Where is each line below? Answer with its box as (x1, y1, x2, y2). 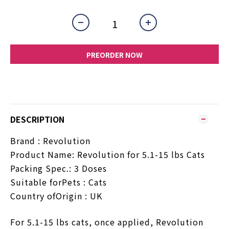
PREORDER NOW (86, 49, 143, 60)
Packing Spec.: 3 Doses (10, 162, 107, 174)
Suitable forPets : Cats (10, 175, 107, 188)
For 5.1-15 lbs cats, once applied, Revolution (10, 215, 203, 228)
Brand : (10, 134, 43, 147)
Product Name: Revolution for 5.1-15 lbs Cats (10, 148, 205, 161)
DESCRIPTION (10, 112, 64, 125)
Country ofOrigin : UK (10, 189, 102, 202)
